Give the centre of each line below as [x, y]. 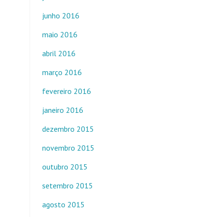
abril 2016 [59, 53]
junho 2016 [61, 15]
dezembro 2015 [68, 129]
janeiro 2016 [63, 110]
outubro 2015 [65, 167]
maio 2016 [60, 34]
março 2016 [62, 72]
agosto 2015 [63, 204]
